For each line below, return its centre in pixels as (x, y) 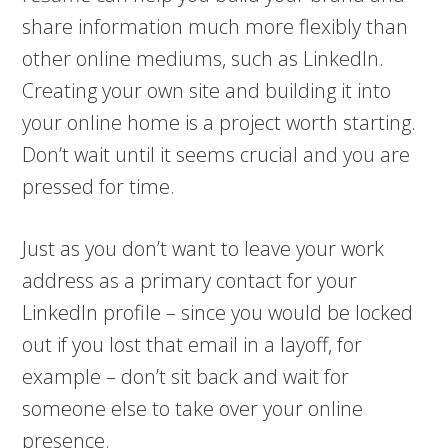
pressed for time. (99, 186)
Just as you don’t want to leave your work (203, 248)
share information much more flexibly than (215, 26)
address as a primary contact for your (190, 280)
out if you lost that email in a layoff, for (192, 344)
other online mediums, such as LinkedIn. (203, 58)
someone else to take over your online (193, 408)
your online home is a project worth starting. (219, 122)
